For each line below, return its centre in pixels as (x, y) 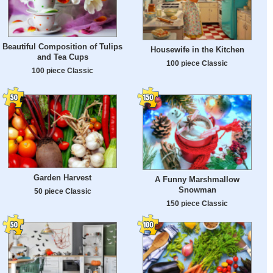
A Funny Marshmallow (197, 179)
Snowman (197, 190)
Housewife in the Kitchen (197, 50)
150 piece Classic (197, 203)
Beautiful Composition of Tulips (62, 46)
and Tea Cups (62, 57)
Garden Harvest (62, 178)
